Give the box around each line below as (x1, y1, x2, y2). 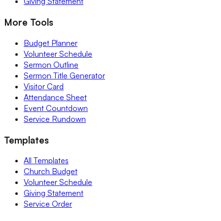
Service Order (24, 199, 72, 209)
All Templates (24, 155, 69, 166)
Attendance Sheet (24, 92, 87, 102)
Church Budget (24, 166, 77, 177)
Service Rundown (24, 113, 86, 124)
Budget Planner (24, 37, 77, 48)
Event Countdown (24, 103, 88, 113)
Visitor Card (24, 81, 64, 91)
